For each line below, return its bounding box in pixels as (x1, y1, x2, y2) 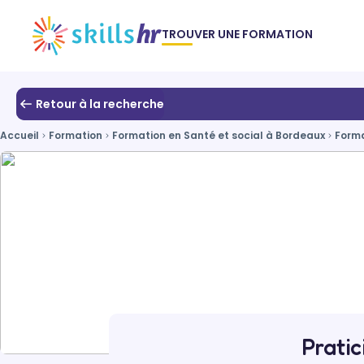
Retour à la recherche (36, 95, 164, 112)
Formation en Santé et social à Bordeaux (112, 128, 325, 142)
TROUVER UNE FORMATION (162, 25, 314, 42)
